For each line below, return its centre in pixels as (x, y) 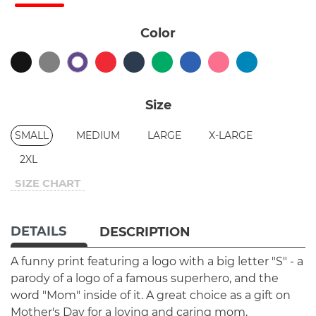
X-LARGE (231, 135)
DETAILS (38, 231)
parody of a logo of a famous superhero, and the (145, 278)
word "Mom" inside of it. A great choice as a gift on (151, 295)
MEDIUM (98, 135)
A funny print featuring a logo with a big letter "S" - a (157, 261)
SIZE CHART (48, 183)
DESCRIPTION (145, 232)
